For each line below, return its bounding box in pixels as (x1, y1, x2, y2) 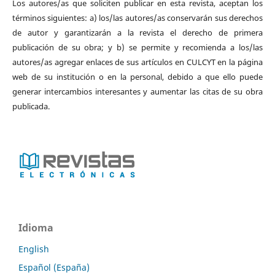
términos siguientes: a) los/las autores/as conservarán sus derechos (12, 12, 263, 24)
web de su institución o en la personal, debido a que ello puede (12, 71, 263, 83)
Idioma (18, 221, 53, 235)
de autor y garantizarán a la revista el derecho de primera (12, 27, 263, 39)
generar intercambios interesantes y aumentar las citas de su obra (12, 86, 263, 98)
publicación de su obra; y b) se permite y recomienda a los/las (12, 42, 263, 53)
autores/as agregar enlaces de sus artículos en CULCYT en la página (12, 56, 263, 68)
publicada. (12, 101, 50, 112)
